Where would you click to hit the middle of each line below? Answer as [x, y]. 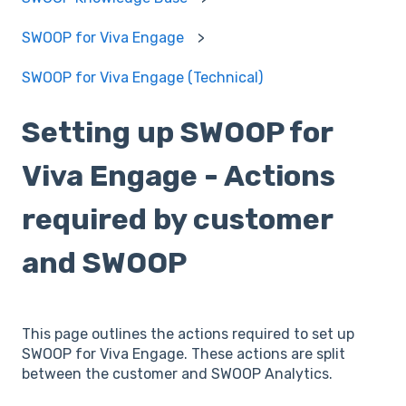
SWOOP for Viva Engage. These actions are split [184, 354]
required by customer [177, 219]
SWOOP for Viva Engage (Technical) [142, 78]
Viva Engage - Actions [179, 175]
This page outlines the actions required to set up [188, 334]
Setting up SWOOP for [177, 132]
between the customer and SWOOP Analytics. [177, 374]
